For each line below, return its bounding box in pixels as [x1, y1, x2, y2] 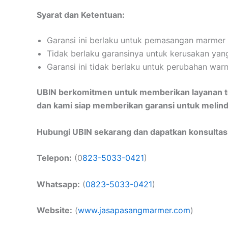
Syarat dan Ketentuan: [37, 9, 125, 20]
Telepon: [37, 153, 72, 163]
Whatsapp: [37, 179, 80, 189]
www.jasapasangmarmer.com [78, 205, 190, 216]
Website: [37, 205, 72, 216]
